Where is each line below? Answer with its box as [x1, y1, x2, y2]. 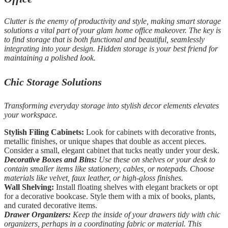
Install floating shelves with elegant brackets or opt [54, 183, 218, 192]
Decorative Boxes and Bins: [4, 155, 97, 164]
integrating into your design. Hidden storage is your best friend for [4, 44, 218, 53]
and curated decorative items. [4, 201, 97, 210]
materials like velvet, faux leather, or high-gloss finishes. [4, 174, 183, 183]
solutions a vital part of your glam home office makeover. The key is [4, 26, 221, 35]
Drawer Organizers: [4, 210, 71, 219]
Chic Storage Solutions [4, 76, 102, 88]
